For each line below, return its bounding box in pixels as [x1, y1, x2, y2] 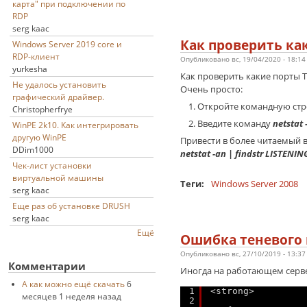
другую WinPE [12, 132, 66, 143]
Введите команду [197, 117, 273, 130]
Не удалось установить [12, 79, 106, 90]
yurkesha [12, 63, 47, 74]
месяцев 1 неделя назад [21, 291, 121, 302]
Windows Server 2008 [211, 177, 299, 190]
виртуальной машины [12, 172, 103, 183]
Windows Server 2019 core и [12, 38, 122, 49]
